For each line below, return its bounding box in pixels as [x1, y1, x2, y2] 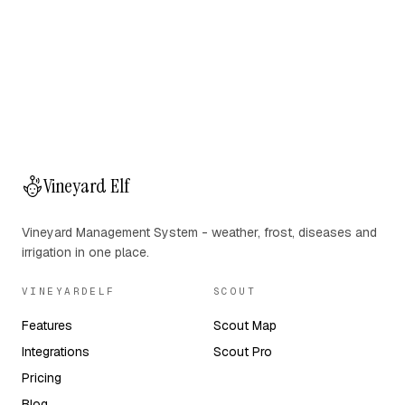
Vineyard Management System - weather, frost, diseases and [22, 224, 377, 240]
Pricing [22, 370, 61, 386]
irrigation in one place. [22, 244, 149, 260]
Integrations [22, 344, 89, 360]
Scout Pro [212, 344, 272, 360]
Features [22, 317, 72, 334]
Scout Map [212, 317, 277, 334]
